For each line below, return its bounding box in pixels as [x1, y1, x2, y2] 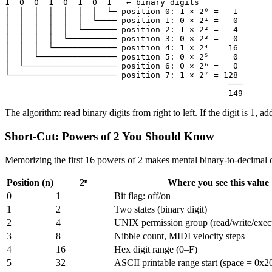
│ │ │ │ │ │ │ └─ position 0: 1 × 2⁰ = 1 [5, 7, 238, 16]
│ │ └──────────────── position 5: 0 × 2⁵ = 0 [5, 52, 238, 62]
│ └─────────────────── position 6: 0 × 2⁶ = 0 [5, 61, 238, 71]
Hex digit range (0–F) [114, 243, 197, 254]
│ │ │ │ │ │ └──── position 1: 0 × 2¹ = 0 [5, 16, 238, 25]
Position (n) [7, 177, 53, 188]
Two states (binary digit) [114, 203, 207, 214]
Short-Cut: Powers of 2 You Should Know [5, 130, 214, 143]
